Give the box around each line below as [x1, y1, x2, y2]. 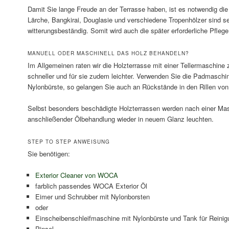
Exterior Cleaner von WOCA [35, 170, 118, 180]
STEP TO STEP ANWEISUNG [27, 138, 110, 146]
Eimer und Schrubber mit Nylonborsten [35, 192, 150, 202]
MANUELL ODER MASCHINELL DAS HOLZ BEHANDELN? [27, 49, 189, 57]
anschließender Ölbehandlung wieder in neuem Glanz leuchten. [27, 114, 214, 124]
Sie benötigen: [27, 149, 70, 159]
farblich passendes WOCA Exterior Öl [35, 181, 147, 191]
